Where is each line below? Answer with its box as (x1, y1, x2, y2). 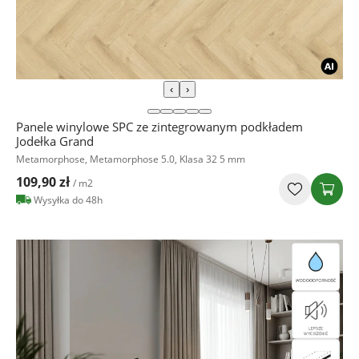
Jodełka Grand (16, 133, 94, 150)
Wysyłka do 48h (34, 193, 103, 208)
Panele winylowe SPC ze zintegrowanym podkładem (16, 119, 303, 135)
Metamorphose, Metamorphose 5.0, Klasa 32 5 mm (16, 152, 245, 167)
